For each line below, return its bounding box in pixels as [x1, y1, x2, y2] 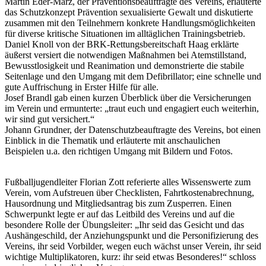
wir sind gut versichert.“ [5, 114, 94, 125]
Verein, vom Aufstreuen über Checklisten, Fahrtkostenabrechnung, [5, 188, 254, 198]
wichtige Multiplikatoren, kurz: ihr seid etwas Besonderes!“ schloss [5, 252, 256, 262]
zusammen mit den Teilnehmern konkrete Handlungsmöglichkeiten [5, 18, 255, 28]
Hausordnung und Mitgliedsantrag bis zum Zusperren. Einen [5, 198, 232, 209]
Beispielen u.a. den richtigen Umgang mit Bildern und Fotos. [5, 146, 233, 157]
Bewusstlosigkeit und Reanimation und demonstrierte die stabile [5, 61, 244, 71]
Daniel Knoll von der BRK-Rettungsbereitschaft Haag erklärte [5, 39, 239, 50]
